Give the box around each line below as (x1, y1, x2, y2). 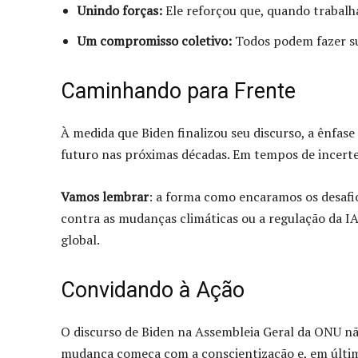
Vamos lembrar (61, 187, 149, 205)
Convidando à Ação (61, 276, 245, 303)
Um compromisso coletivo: (78, 31, 232, 50)
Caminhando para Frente (61, 78, 296, 104)
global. (61, 230, 100, 249)
